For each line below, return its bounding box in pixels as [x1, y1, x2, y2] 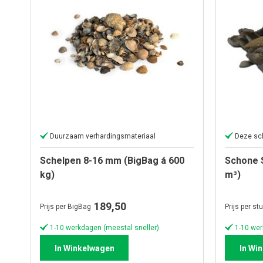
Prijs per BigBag [40, 202, 91, 211]
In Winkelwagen [54, 243, 114, 253]
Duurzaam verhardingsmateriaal [50, 132, 156, 141]
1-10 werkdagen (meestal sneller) [50, 223, 159, 232]
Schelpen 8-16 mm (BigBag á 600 [40, 155, 184, 167]
